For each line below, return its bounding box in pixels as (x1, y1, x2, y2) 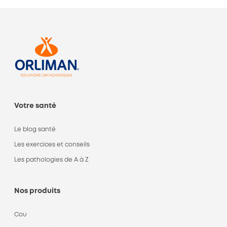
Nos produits (14, 188, 60, 194)
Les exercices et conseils (14, 142, 90, 147)
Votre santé (14, 103, 56, 109)
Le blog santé (14, 127, 56, 132)
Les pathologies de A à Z (14, 157, 89, 163)
